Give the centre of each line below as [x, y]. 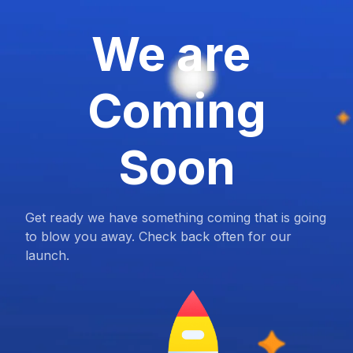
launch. [47, 256]
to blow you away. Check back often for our [158, 237]
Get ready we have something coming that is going [176, 218]
